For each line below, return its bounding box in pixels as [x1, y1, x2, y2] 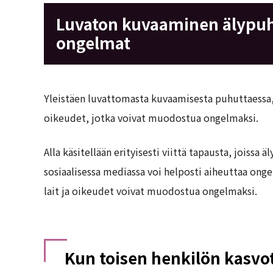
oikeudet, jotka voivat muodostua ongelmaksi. [44, 110, 258, 125]
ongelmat [55, 30, 130, 54]
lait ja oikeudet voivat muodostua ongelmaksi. [44, 183, 257, 198]
